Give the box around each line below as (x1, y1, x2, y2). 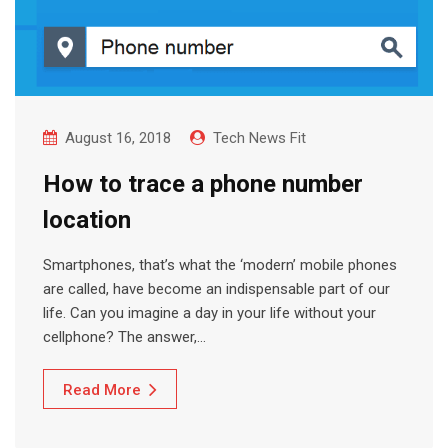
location (43, 206, 131, 234)
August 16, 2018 (65, 129, 171, 147)
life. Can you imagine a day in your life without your (43, 304, 376, 322)
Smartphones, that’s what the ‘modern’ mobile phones (43, 256, 397, 274)
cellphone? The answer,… (43, 328, 206, 346)
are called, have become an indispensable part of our (43, 280, 390, 298)
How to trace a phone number (43, 170, 363, 198)
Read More (63, 381, 141, 399)
